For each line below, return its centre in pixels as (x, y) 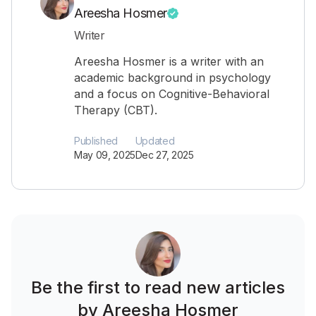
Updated (155, 141)
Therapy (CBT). (116, 110)
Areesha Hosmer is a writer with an (169, 61)
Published (96, 141)
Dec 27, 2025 (164, 155)
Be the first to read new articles (158, 287)
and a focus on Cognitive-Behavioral (172, 94)
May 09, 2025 (105, 155)
